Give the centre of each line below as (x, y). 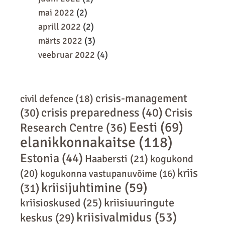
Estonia (40, 158)
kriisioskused (50, 203)
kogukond (172, 159)
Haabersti (106, 159)
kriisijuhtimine (81, 188)
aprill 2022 (60, 27)
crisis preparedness (90, 113)
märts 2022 (60, 41)
